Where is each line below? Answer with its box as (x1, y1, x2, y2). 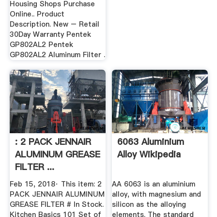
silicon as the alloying (112, 199, 186, 209)
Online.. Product (9, 9, 64, 19)
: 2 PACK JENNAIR (15, 136, 91, 148)
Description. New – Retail (9, 19, 99, 30)
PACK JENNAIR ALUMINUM (9, 189, 105, 199)
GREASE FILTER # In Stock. (9, 199, 104, 209)
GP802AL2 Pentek (9, 40, 73, 50)
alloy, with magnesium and (112, 189, 201, 199)
